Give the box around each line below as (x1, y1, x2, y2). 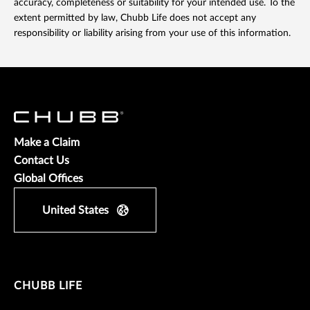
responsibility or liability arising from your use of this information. (14, 28, 291, 39)
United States (42, 205, 109, 217)
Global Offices (14, 173, 83, 185)
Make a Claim (14, 137, 80, 149)
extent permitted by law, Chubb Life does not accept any (14, 13, 256, 24)
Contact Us (14, 155, 69, 167)
